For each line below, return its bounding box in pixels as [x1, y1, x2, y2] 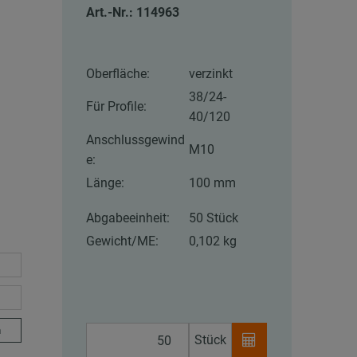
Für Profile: [86, 99, 147, 115]
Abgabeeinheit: [86, 210, 171, 226]
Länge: [86, 175, 125, 191]
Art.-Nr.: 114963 [86, 5, 180, 21]
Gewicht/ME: [86, 233, 159, 249]
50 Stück [189, 210, 239, 226]
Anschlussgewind [86, 132, 186, 148]
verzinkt [189, 66, 233, 82]
